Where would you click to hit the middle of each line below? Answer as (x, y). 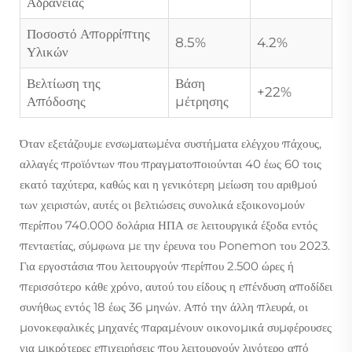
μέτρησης (202, 101)
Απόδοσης (56, 101)
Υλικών (48, 51)
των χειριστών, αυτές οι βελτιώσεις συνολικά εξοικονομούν (162, 204)
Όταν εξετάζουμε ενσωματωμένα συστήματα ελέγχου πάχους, (170, 143)
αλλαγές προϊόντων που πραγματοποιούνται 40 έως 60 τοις (170, 163)
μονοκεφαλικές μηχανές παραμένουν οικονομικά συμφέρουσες (176, 327)
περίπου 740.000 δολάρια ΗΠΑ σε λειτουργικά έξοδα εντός (169, 225)
